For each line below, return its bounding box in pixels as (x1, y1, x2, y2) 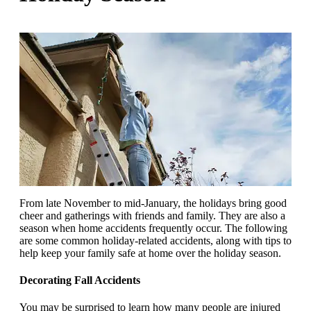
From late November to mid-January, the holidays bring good (19, 196, 287, 209)
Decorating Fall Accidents (19, 274, 140, 287)
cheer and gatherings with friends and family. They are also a (19, 209, 285, 221)
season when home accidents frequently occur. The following (19, 221, 287, 234)
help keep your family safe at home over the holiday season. (19, 246, 281, 259)
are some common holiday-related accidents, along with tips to (19, 234, 292, 246)
